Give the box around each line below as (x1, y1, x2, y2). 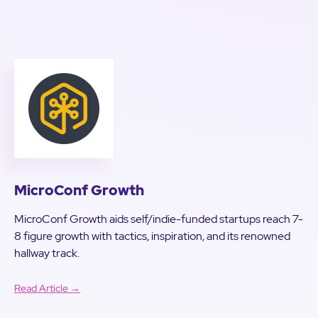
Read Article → (14, 282, 80, 295)
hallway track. (14, 246, 79, 261)
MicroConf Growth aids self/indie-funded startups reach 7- (14, 212, 303, 226)
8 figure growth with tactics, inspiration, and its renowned (14, 229, 290, 243)
